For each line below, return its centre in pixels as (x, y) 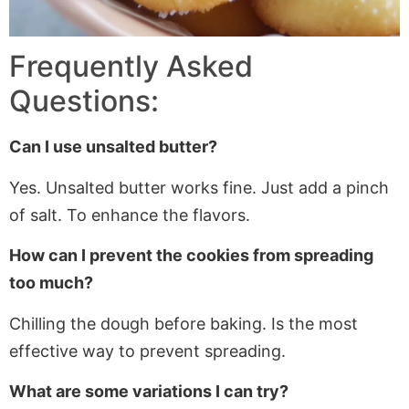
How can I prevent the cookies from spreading (191, 256)
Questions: (84, 101)
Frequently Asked (131, 67)
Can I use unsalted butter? (113, 147)
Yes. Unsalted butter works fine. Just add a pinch (199, 187)
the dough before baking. (168, 323)
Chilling (37, 323)
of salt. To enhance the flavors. (130, 215)
